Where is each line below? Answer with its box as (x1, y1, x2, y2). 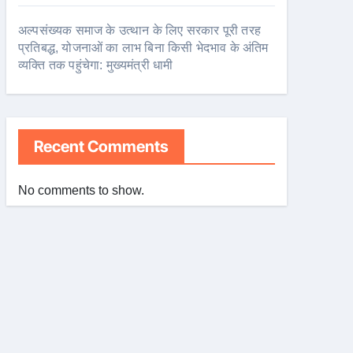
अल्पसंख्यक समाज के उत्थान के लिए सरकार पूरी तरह (18, 24, 261, 37)
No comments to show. (18, 184, 144, 197)
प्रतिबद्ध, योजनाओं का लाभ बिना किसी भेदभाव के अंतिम (18, 41, 269, 54)
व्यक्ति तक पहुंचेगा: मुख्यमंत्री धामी (18, 58, 173, 72)
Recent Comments (34, 137, 169, 156)
